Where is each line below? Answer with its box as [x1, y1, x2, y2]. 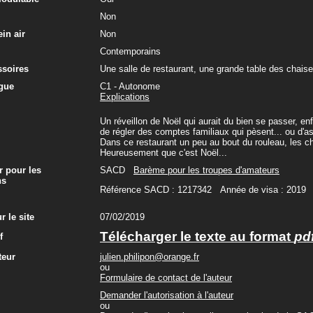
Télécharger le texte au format [100, 229, 294, 244]
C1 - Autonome [100, 81, 160, 92]
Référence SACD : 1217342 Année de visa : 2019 [100, 184, 306, 196]
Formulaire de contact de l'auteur [100, 272, 232, 283]
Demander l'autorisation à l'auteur [100, 290, 233, 300]
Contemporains [100, 46, 161, 57]
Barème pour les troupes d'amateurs [133, 165, 279, 175]
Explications [100, 92, 150, 102]
